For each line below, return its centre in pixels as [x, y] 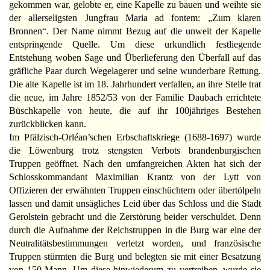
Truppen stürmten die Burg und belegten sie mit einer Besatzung [135, 257]
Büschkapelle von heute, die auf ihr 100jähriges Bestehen [135, 111]
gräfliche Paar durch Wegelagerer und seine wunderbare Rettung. [135, 71]
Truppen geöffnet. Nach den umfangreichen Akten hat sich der [135, 164]
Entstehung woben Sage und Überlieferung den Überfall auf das [135, 58]
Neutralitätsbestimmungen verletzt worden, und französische [135, 243]
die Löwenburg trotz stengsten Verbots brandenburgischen [135, 151]
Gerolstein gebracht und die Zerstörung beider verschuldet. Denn [135, 217]
